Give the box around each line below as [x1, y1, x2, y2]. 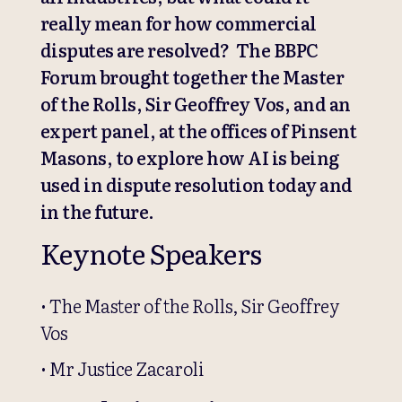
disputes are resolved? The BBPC [39, 36, 319, 63]
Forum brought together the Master [39, 63, 345, 90]
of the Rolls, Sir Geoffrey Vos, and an [39, 90, 351, 117]
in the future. [39, 197, 154, 224]
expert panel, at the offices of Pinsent [39, 117, 357, 144]
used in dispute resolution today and [39, 170, 353, 197]
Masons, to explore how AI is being [39, 144, 339, 170]
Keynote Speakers [39, 233, 262, 273]
